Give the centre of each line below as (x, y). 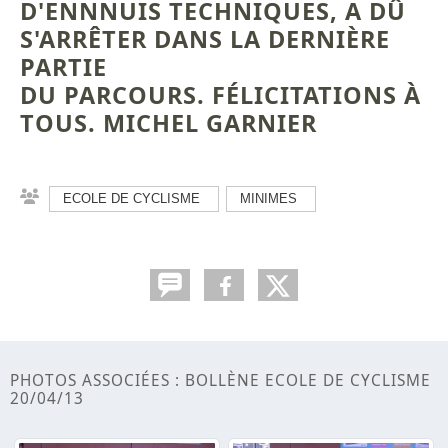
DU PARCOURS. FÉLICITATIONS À (220, 94)
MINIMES (268, 198)
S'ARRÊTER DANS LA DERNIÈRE (205, 38)
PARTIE (63, 66)
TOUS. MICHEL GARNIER (168, 122)
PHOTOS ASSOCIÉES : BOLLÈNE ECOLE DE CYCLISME (220, 380)
